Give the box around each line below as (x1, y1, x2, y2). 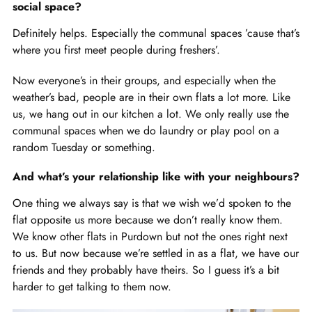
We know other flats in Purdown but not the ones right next (13, 228, 288, 244)
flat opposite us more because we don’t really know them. (13, 211, 283, 228)
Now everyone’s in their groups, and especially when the (13, 72, 276, 88)
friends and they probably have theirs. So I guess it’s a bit (13, 261, 279, 278)
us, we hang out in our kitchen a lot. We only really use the (13, 105, 289, 122)
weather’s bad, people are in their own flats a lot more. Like (13, 88, 290, 105)
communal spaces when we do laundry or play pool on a (13, 122, 279, 139)
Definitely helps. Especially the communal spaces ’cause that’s (13, 24, 299, 41)
